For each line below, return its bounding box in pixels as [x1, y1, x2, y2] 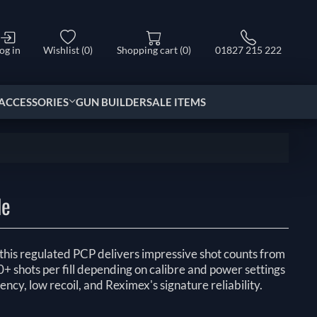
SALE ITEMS [146, 95, 206, 108]
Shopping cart [117, 44, 178, 57]
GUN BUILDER [75, 95, 146, 108]
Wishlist [43, 44, 80, 57]
